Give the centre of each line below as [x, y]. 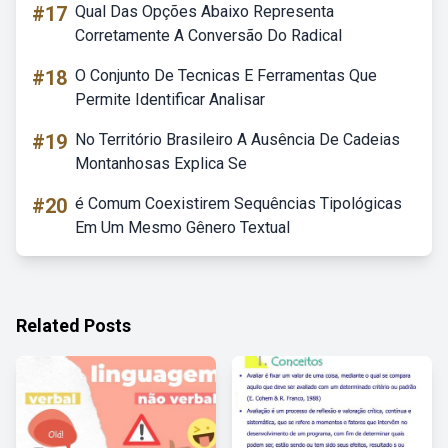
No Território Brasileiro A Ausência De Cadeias [237, 139]
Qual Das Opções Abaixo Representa [204, 11]
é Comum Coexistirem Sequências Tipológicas [238, 203]
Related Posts [73, 325]
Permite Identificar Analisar [170, 99]
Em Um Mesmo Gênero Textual [182, 227]
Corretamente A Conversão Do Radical [208, 35]
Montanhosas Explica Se [161, 163]
